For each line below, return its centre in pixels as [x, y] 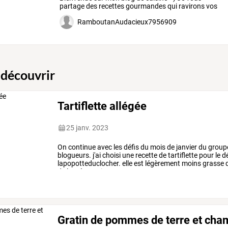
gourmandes [145, 6]
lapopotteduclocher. [89, 164]
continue [81, 147]
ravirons [191, 6]
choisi [111, 155]
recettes [110, 6]
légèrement [162, 164]
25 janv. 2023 [88, 128]
